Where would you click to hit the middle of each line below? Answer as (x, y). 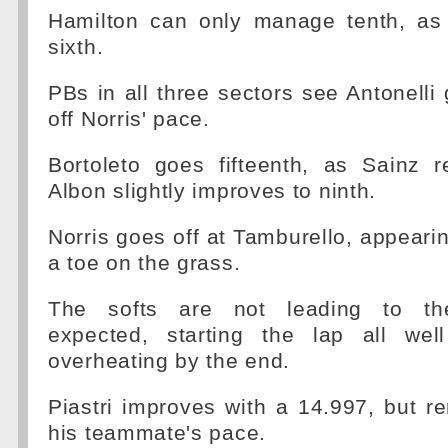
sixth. (76, 47)
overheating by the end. (169, 361)
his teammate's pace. (157, 433)
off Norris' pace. (129, 119)
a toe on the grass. (144, 263)
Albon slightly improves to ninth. (212, 191)
